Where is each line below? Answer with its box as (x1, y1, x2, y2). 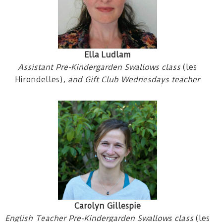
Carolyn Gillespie (74, 201, 141, 211)
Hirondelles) (15, 74, 63, 84)
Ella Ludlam (84, 50, 131, 59)
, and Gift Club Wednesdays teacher (62, 74, 200, 84)
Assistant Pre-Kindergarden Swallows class (18, 62, 182, 72)
